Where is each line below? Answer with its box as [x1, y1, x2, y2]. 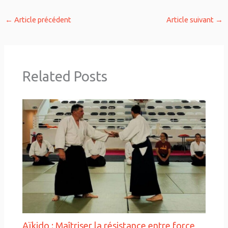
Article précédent [12, 15, 71, 24]
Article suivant [166, 15, 216, 24]
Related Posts [22, 69, 108, 84]
